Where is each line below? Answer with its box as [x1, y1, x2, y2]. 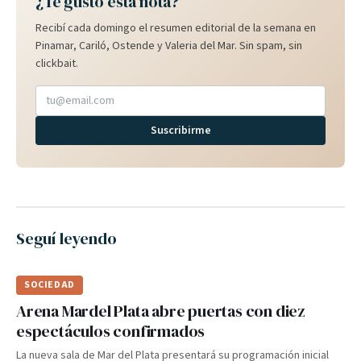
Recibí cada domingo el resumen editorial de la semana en [35, 20, 316, 36]
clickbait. [35, 56, 78, 72]
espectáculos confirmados [16, 320, 205, 342]
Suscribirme [150, 122, 211, 139]
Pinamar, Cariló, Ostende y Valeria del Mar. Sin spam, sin [35, 38, 302, 54]
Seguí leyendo [16, 227, 117, 250]
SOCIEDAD [24, 278, 75, 292]
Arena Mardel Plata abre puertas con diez [16, 300, 305, 322]
